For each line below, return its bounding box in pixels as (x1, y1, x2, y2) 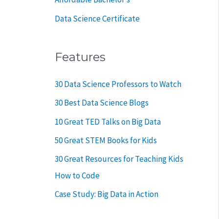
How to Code (55, 170, 100, 181)
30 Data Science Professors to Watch (55, 79, 181, 90)
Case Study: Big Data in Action (55, 189, 158, 200)
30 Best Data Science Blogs (55, 97, 149, 109)
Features (55, 50, 106, 65)
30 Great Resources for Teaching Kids (55, 153, 183, 165)
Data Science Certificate (55, 13, 140, 24)
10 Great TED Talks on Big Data (55, 116, 161, 127)
